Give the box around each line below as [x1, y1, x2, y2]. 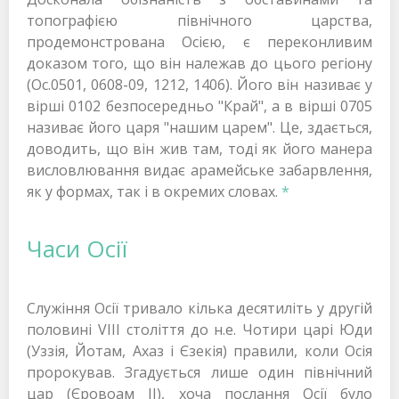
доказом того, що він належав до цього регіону [27, 53, 372, 74]
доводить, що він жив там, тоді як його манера [27, 139, 372, 159]
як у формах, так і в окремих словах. [27, 182, 278, 202]
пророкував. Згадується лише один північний [27, 362, 372, 382]
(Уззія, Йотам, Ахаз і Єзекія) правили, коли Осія [27, 340, 372, 361]
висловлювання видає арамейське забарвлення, [27, 160, 372, 181]
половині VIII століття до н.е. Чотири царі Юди [27, 319, 372, 339]
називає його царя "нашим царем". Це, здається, [27, 118, 372, 138]
